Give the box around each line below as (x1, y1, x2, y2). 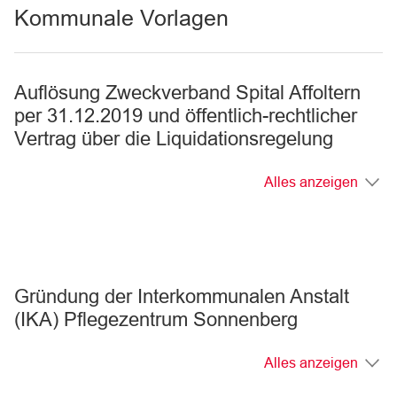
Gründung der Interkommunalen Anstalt (14, 285, 349, 307)
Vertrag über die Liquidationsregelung (14, 128, 333, 150)
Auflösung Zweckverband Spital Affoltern (14, 82, 361, 104)
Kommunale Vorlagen (14, 5, 229, 30)
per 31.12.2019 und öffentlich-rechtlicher (14, 105, 357, 127)
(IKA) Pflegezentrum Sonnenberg (14, 308, 298, 331)
